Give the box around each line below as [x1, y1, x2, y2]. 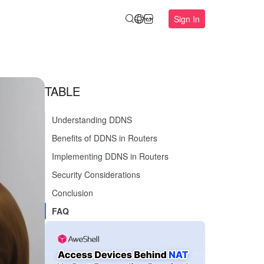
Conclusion [52, 187, 93, 199]
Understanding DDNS [52, 114, 132, 126]
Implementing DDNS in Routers [52, 150, 169, 162]
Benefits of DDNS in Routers [52, 132, 157, 144]
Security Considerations [52, 169, 140, 180]
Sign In [174, 13, 200, 25]
